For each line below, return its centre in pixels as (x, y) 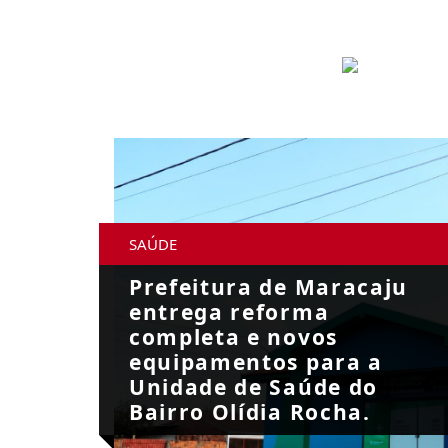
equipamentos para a (256, 362)
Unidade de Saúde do (253, 387)
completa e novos (233, 337)
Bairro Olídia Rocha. (250, 412)
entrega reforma (229, 312)
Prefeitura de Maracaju (268, 287)
